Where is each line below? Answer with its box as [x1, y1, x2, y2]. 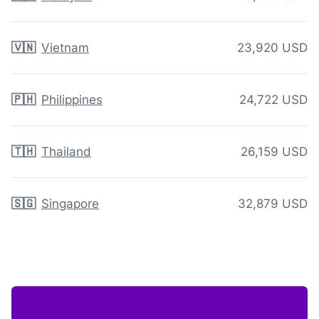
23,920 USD [237, 41, 308, 56]
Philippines [41, 93, 103, 108]
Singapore [41, 197, 99, 211]
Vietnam [41, 41, 89, 56]
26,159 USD [241, 145, 308, 159]
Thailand [41, 145, 91, 159]
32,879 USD [238, 197, 308, 211]
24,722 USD [239, 93, 308, 108]
